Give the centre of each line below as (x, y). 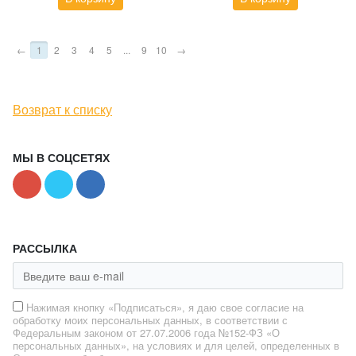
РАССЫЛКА (45, 248)
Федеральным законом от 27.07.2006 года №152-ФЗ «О (146, 332)
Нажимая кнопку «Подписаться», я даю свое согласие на (165, 307)
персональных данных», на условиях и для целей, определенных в (176, 345)
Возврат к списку (62, 109)
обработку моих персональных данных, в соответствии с (150, 319)
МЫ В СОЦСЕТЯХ (61, 157)
